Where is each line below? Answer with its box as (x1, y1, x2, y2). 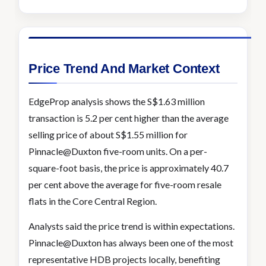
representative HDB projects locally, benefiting (28, 254, 220, 265)
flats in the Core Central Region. (28, 195, 157, 207)
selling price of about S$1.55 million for (28, 129, 188, 140)
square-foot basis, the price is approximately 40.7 (28, 162, 229, 173)
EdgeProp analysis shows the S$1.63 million (28, 96, 205, 107)
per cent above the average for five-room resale (28, 179, 221, 190)
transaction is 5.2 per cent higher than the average (28, 112, 229, 123)
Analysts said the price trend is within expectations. (28, 220, 235, 232)
